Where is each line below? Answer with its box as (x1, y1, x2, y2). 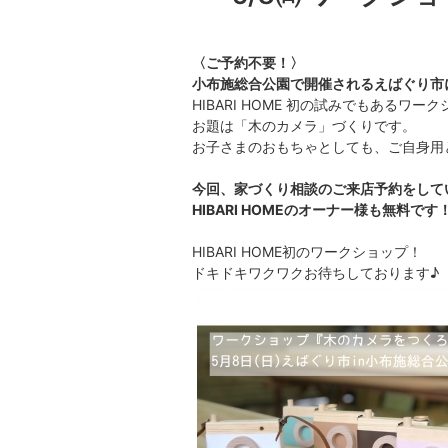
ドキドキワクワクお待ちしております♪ (192, 264, 439, 282)
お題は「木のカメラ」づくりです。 (192, 117, 416, 135)
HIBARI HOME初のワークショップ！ (192, 243, 422, 261)
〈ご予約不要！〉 (192, 54, 304, 72)
